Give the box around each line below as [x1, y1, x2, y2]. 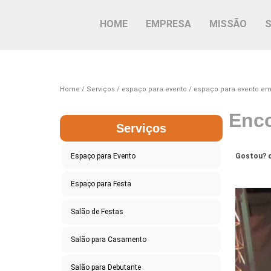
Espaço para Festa [70, 179, 131, 188]
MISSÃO [209, 18, 247, 30]
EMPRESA [146, 18, 192, 30]
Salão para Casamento [70, 235, 146, 244]
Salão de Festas [70, 207, 123, 216]
